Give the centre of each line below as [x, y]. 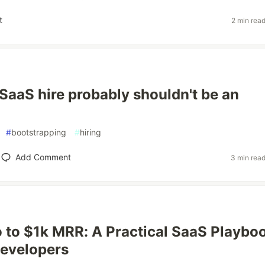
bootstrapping [39, 132]
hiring [91, 132]
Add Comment [43, 157]
